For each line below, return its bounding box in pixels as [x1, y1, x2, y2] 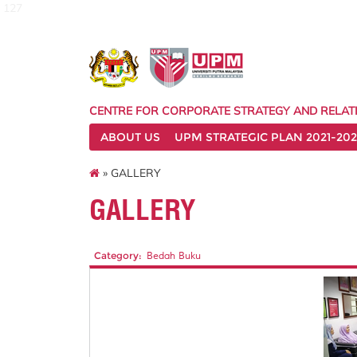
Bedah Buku [146, 249, 201, 262]
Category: [93, 249, 142, 261]
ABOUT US [100, 130, 160, 144]
